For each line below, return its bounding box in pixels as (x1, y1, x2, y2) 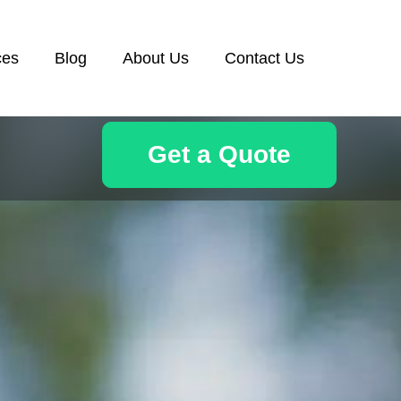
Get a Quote (148, 141, 291, 168)
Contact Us (225, 49, 304, 67)
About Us (123, 49, 189, 67)
